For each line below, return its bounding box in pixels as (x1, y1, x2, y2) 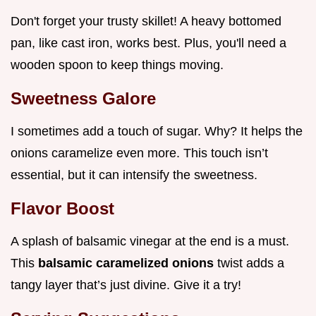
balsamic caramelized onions (38, 256, 217, 271)
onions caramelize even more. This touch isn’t (11, 146, 268, 161)
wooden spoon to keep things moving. (11, 58, 224, 73)
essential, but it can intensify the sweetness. (11, 168, 257, 183)
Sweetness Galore (11, 89, 156, 109)
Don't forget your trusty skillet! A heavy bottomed (11, 14, 281, 29)
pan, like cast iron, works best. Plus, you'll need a (11, 36, 286, 51)
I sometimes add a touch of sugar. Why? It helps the (11, 124, 303, 139)
